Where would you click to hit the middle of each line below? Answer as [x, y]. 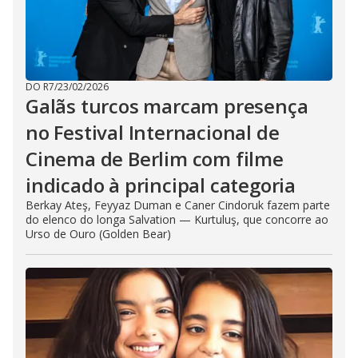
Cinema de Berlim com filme [155, 159]
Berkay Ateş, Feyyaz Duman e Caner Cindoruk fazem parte [178, 205]
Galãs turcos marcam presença [167, 106]
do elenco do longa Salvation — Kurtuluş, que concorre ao [177, 220]
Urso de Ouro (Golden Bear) [98, 234]
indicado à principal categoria [161, 185]
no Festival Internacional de [153, 133]
